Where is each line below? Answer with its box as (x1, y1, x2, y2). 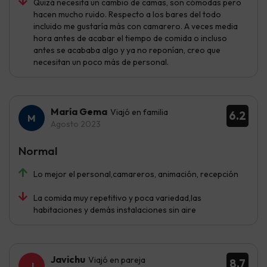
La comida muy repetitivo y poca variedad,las (33, 193, 201, 204)
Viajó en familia (110, 107, 168, 118)
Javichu (51, 253, 85, 266)
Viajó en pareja (88, 254, 145, 266)
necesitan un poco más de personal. (33, 57, 169, 68)
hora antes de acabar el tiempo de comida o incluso (33, 33, 227, 44)
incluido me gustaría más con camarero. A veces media (33, 21, 238, 32)
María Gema (51, 105, 107, 118)
